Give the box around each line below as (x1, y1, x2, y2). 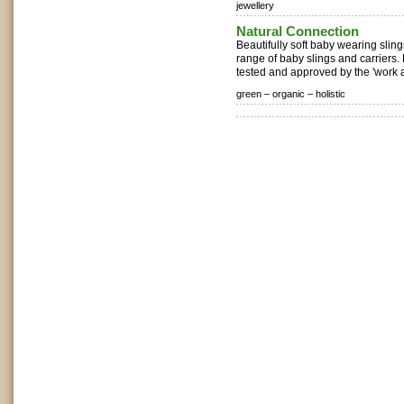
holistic (316, 88, 345, 99)
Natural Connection (236, 23, 359, 39)
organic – (272, 88, 313, 99)
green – (236, 88, 270, 99)
